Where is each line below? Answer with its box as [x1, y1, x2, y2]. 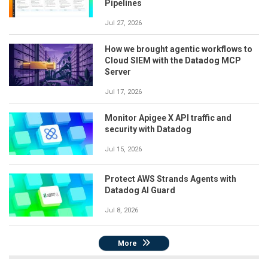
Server [105, 67, 131, 77]
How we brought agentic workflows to [105, 44, 252, 54]
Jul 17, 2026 [105, 88, 142, 96]
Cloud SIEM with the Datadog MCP [105, 56, 241, 66]
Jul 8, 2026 [105, 206, 138, 215]
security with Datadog [105, 124, 191, 135]
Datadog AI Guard [105, 185, 175, 196]
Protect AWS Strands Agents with [105, 174, 236, 184]
